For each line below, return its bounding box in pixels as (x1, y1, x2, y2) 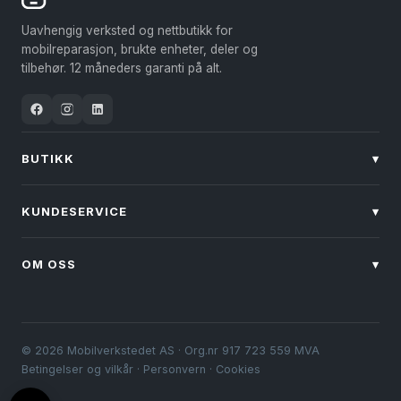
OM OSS (21, 256, 77, 271)
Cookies (216, 362, 260, 376)
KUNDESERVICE (21, 203, 128, 218)
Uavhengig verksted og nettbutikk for (21, 22, 233, 38)
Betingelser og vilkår (21, 362, 133, 376)
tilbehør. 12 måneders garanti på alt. (21, 60, 222, 75)
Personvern (143, 362, 206, 376)
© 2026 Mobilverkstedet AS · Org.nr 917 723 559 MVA (21, 343, 320, 357)
